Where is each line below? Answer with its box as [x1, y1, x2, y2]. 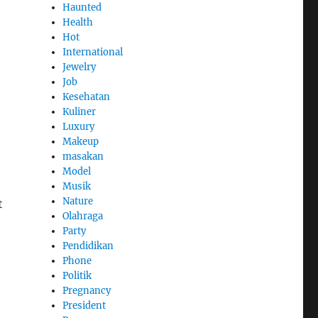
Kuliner [62, 106, 97, 119]
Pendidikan [62, 240, 114, 253]
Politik [62, 270, 92, 283]
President [62, 300, 106, 312]
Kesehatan [62, 91, 111, 104]
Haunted [62, 1, 102, 14]
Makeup [62, 136, 99, 148]
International [62, 46, 124, 59]
